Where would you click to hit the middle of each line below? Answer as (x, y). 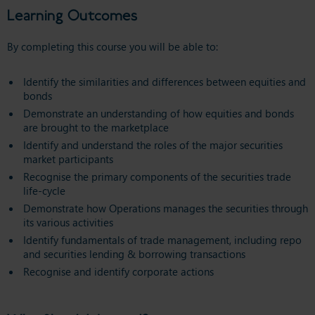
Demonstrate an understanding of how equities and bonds (159, 113)
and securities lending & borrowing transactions (134, 253)
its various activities (68, 222)
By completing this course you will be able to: (112, 46)
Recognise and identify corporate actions (118, 271)
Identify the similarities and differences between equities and (165, 81)
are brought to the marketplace (96, 127)
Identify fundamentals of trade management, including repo (162, 239)
